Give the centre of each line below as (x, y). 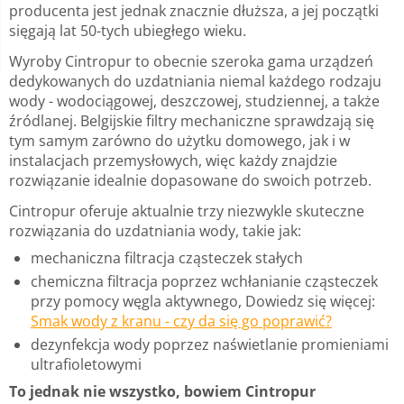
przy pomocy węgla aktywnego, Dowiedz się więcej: (203, 301)
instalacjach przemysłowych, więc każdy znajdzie (173, 160)
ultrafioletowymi (86, 364)
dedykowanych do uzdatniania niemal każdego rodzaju (195, 81)
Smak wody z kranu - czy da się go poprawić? (181, 321)
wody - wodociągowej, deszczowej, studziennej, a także (194, 101)
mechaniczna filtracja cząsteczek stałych (167, 257)
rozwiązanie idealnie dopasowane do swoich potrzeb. (190, 180)
